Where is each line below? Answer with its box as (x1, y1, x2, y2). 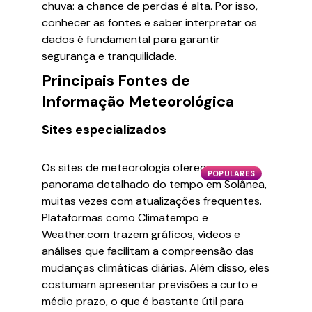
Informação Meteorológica (42, 91, 234, 111)
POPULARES (207, 169, 255, 178)
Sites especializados (42, 121, 166, 138)
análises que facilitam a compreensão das (42, 244, 254, 258)
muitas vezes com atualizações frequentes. (42, 194, 262, 208)
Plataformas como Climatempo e (42, 210, 208, 225)
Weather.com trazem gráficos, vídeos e (42, 227, 240, 242)
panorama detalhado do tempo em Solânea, (42, 177, 267, 192)
